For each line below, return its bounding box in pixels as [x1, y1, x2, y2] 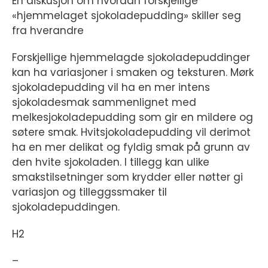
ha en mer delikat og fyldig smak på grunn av [12, 140, 250, 154]
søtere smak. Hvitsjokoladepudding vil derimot [12, 125, 251, 139]
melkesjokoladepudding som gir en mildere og [12, 110, 253, 124]
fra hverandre [12, 23, 84, 38]
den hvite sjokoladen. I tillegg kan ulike [12, 155, 209, 169]
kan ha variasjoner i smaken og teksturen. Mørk [12, 65, 254, 80]
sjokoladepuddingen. [12, 200, 120, 214]
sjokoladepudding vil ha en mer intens [12, 80, 210, 95]
